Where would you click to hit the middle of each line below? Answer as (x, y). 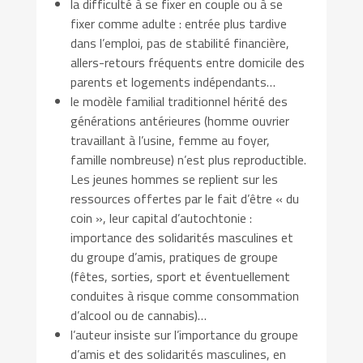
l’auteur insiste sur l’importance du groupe (185, 334)
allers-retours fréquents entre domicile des (188, 62)
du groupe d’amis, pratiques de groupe (175, 256)
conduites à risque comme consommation (185, 295)
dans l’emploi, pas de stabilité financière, (180, 43)
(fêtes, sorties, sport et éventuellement (181, 276)
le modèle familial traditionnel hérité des (179, 101)
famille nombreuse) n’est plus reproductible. (189, 159)
